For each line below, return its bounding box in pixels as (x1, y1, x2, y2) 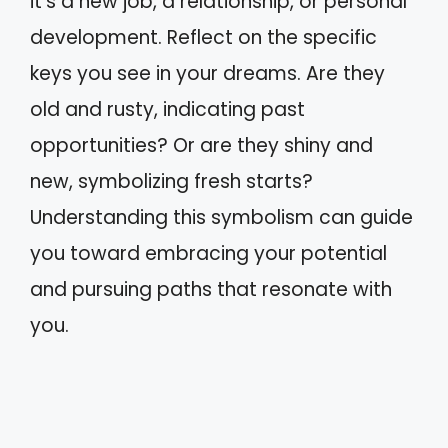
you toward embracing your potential (30, 239, 387, 267)
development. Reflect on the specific (30, 23, 377, 51)
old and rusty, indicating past (30, 95, 305, 123)
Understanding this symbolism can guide (30, 203, 413, 231)
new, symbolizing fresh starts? (30, 167, 313, 195)
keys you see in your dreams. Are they (30, 59, 385, 87)
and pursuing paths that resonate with (30, 275, 392, 303)
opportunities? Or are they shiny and (30, 131, 373, 159)
